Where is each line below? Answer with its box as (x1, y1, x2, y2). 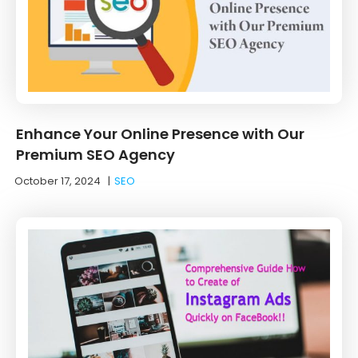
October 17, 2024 (14, 173, 101, 189)
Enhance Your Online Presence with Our (16, 123, 304, 144)
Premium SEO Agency (16, 144, 175, 165)
